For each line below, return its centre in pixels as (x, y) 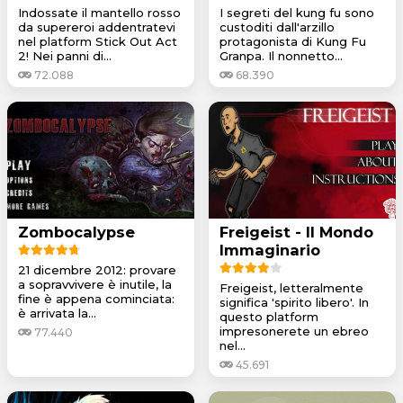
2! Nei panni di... (65, 55)
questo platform (269, 316)
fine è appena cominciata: (96, 298)
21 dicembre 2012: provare (97, 269)
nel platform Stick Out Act (98, 41)
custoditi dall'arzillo (277, 27)
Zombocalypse (76, 232)
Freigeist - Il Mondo (296, 232)
